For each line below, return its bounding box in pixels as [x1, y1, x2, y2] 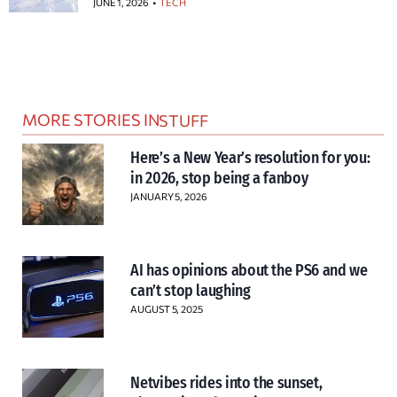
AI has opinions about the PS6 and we [130, 261, 368, 281]
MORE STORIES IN [22, 109, 160, 129]
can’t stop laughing [130, 281, 251, 301]
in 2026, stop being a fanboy [130, 167, 308, 188]
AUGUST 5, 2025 [130, 303, 203, 315]
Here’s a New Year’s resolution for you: [130, 147, 370, 167]
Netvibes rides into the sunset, [130, 373, 323, 393]
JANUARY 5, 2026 [130, 190, 207, 202]
